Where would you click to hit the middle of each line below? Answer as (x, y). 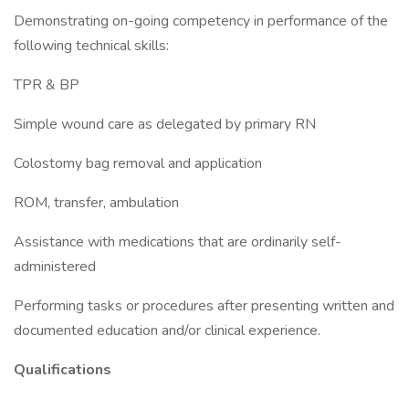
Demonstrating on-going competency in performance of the (201, 21)
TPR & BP (47, 85)
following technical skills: (91, 46)
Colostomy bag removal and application (138, 163)
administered (55, 267)
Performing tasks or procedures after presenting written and (204, 306)
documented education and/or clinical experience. (167, 330)
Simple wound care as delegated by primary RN (165, 124)
